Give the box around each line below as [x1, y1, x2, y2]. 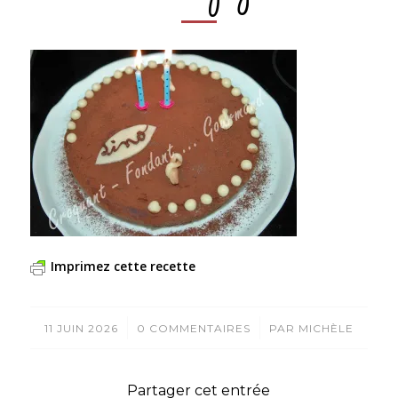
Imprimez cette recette [50, 258, 195, 275]
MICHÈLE [298, 322, 354, 336]
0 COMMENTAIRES [136, 322, 251, 336]
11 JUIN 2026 [44, 322, 118, 336]
